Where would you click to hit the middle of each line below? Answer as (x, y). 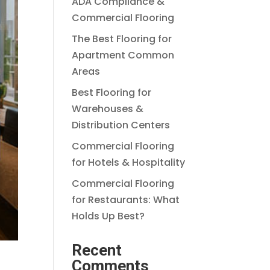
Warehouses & (108, 109)
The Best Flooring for (122, 39)
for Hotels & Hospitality (129, 162)
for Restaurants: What (126, 200)
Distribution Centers (121, 125)
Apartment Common (123, 55)
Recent (97, 250)
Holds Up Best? (108, 216)
